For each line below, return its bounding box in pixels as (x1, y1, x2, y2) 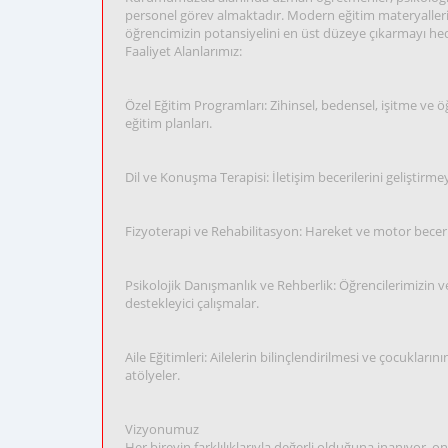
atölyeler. (125, 366, 180, 384)
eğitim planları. (125, 114, 212, 132)
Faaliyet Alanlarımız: (125, 42, 242, 60)
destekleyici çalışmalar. (125, 294, 259, 312)
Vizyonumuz (125, 420, 199, 438)
